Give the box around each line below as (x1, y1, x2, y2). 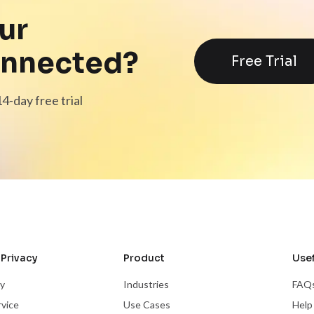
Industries (123, 278, 169, 290)
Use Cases (123, 299, 170, 310)
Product (123, 252, 165, 264)
